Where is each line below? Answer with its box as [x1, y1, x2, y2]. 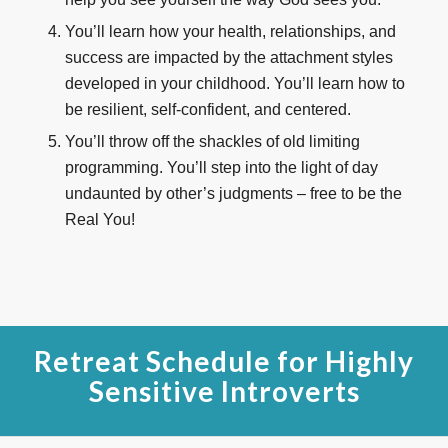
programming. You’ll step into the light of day [64, 158, 378, 176]
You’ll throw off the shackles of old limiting [64, 132, 360, 150]
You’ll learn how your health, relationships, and [64, 22, 396, 40]
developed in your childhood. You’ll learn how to [64, 74, 405, 92]
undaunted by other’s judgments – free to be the [64, 184, 402, 202]
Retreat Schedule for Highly [34, 343, 414, 378]
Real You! [64, 210, 135, 228]
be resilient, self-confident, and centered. [64, 100, 351, 118]
